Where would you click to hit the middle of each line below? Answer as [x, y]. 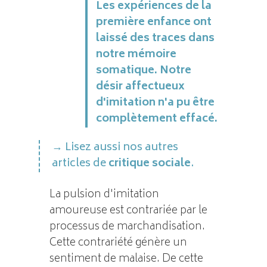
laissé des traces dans [155, 38]
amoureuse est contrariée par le [128, 211]
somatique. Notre [143, 71]
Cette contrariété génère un [118, 243]
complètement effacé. [156, 119]
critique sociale [150, 164]
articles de [80, 164]
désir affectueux [140, 87]
